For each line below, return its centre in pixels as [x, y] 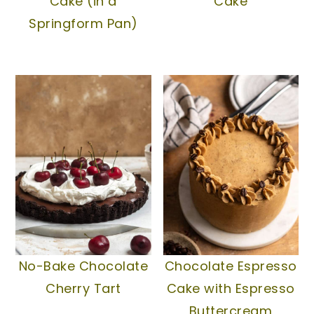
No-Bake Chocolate [83, 266]
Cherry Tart [83, 289]
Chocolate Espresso [231, 266]
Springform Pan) [83, 23]
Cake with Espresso [231, 289]
